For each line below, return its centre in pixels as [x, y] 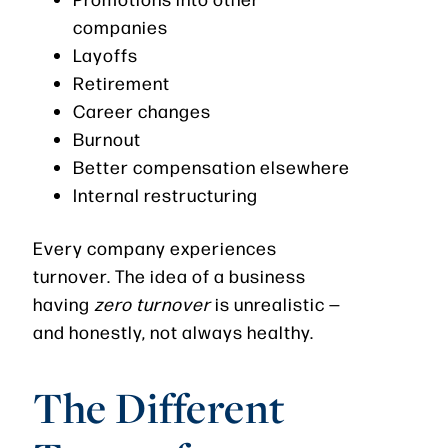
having [63, 303]
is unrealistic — [276, 303]
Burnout [107, 138]
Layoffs [105, 54]
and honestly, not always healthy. [173, 331]
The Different [159, 408]
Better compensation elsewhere [211, 166]
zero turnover [152, 303]
